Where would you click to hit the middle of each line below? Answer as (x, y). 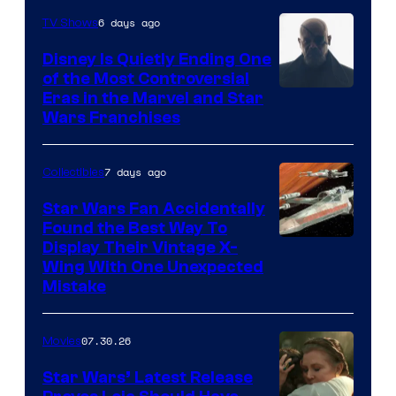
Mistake (74, 286)
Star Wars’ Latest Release (148, 377)
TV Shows (70, 23)
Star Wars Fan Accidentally (154, 208)
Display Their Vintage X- (140, 247)
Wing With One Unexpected (153, 267)
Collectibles (73, 172)
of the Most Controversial (146, 78)
